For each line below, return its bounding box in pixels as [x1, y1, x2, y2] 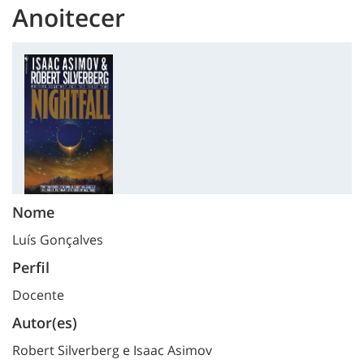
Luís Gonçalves [12, 231, 103, 249]
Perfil [12, 258, 50, 278]
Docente [12, 286, 64, 305]
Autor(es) [12, 313, 77, 333]
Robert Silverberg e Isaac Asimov [12, 341, 212, 360]
